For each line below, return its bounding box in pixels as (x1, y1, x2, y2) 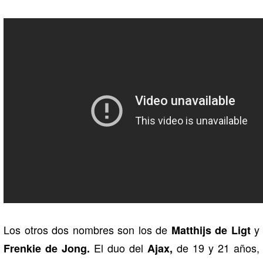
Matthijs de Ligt (171, 222, 251, 238)
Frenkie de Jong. (4, 240, 90, 256)
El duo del (90, 240, 147, 255)
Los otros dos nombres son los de (4, 221, 171, 237)
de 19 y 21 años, (173, 240, 259, 255)
